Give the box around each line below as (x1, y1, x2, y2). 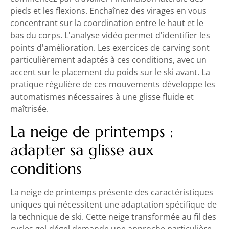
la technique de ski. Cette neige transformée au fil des (10, 211, 216, 222)
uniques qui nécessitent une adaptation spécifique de (10, 198, 217, 210)
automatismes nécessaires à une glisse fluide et (10, 91, 194, 103)
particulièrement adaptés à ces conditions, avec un (10, 54, 207, 66)
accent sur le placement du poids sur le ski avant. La (10, 66, 210, 78)
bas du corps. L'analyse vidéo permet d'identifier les (10, 30, 210, 41)
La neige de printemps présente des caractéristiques (10, 186, 213, 198)
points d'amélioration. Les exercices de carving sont (10, 42, 210, 54)
